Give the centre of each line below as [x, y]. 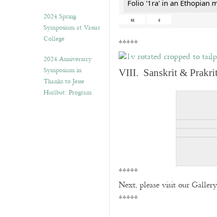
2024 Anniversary [68, 59]
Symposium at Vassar [72, 28]
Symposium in [62, 70]
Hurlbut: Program [68, 93]
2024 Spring [60, 16]
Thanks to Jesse [64, 81]
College [54, 39]
